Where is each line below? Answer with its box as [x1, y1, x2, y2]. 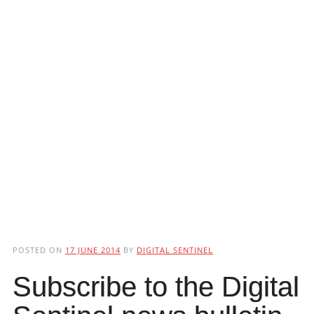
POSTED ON [12, 245, 65, 256]
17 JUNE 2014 [64, 245, 121, 256]
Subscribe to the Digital [12, 271, 299, 303]
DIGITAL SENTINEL [136, 245, 213, 256]
